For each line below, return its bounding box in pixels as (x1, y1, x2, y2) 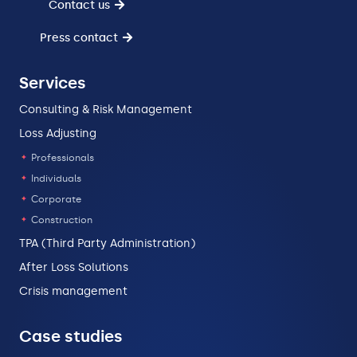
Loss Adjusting (19, 127, 96, 141)
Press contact (40, 31, 118, 45)
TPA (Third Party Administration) (19, 237, 195, 251)
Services (19, 73, 86, 93)
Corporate (29, 194, 81, 206)
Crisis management (19, 284, 127, 299)
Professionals (29, 152, 94, 164)
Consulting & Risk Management (19, 103, 192, 117)
